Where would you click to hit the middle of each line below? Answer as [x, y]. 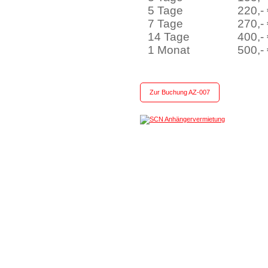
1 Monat [172, 50]
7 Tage [166, 24]
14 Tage [169, 37]
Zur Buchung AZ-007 [180, 92]
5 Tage [166, 10]
